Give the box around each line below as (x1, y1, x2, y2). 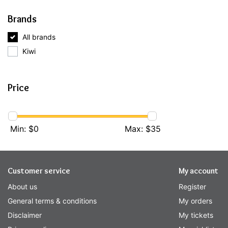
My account (179, 166, 218, 176)
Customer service (8, 166, 70, 176)
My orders (179, 196, 212, 205)
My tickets (179, 211, 213, 219)
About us (8, 182, 37, 191)
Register (179, 182, 206, 191)
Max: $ (125, 124, 151, 134)
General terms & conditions (8, 196, 97, 205)
